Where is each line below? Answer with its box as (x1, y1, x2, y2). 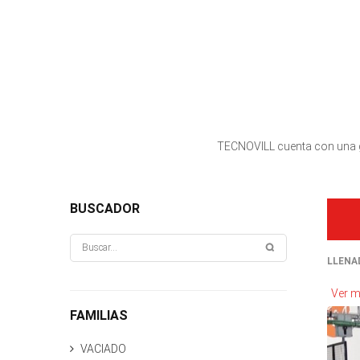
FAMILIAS (70, 308, 128, 323)
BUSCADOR (70, 201, 140, 216)
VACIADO (80, 342, 126, 355)
